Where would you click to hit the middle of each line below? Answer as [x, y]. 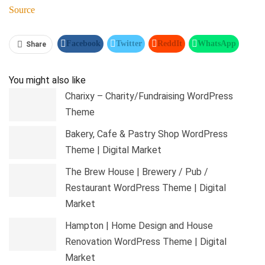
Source [22, 9]
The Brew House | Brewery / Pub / [137, 172]
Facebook [83, 43]
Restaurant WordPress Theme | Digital [146, 188]
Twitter [129, 43]
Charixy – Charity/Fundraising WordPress [149, 96]
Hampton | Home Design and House [139, 225]
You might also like [47, 80]
